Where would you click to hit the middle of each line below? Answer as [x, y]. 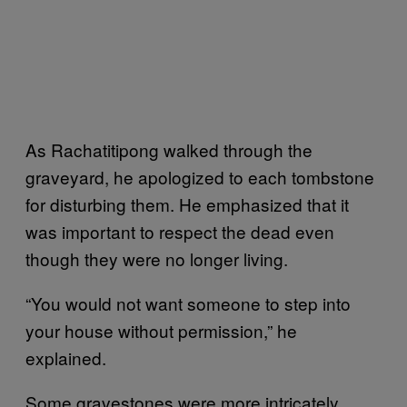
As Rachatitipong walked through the [169, 149]
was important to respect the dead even [180, 231]
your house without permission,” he [161, 330]
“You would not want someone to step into [188, 303]
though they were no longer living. [157, 258]
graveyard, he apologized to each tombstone [200, 177]
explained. [66, 357]
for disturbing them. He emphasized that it [187, 204]
